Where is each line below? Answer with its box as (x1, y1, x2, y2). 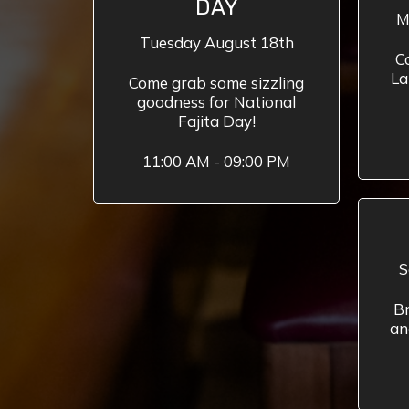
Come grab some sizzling (129, 73, 304, 92)
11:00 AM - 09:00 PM (142, 152, 290, 171)
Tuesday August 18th (139, 33, 294, 52)
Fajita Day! (177, 111, 256, 131)
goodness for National (137, 92, 296, 111)
